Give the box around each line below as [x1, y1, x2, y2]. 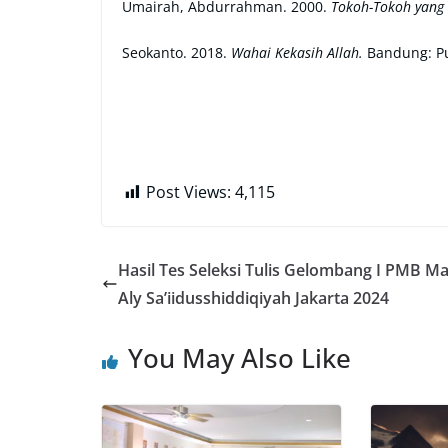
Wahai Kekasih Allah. [227, 43, 367, 62]
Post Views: [146, 181, 231, 203]
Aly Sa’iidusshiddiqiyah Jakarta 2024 [118, 287, 389, 309]
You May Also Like [128, 340, 351, 376]
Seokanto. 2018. [122, 43, 227, 62]
